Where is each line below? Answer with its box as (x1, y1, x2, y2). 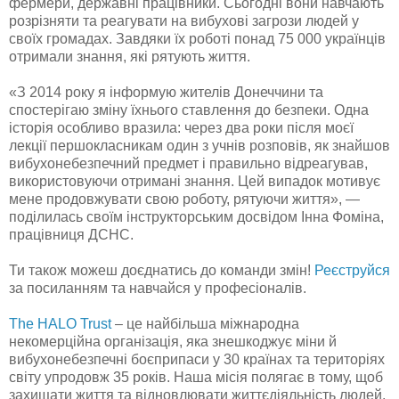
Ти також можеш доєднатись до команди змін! (9, 262, 314, 278)
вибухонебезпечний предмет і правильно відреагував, (9, 155, 368, 171)
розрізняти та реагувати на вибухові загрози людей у (9, 12, 359, 28)
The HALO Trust (9, 315, 111, 331)
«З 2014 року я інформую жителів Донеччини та (9, 84, 323, 100)
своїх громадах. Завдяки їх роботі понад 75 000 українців (9, 30, 386, 46)
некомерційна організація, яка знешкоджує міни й (9, 333, 337, 349)
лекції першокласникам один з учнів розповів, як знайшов (9, 137, 390, 153)
